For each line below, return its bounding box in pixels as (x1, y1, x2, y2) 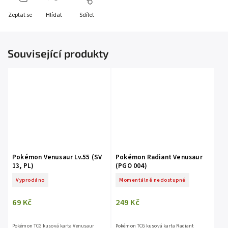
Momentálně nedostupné (119, 176, 186, 184)
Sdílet (79, 11, 94, 19)
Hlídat (45, 11, 62, 19)
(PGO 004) (116, 161, 147, 171)
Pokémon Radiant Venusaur (116, 152, 203, 162)
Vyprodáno (16, 176, 45, 184)
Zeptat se (8, 11, 32, 19)
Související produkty (8, 47, 109, 60)
